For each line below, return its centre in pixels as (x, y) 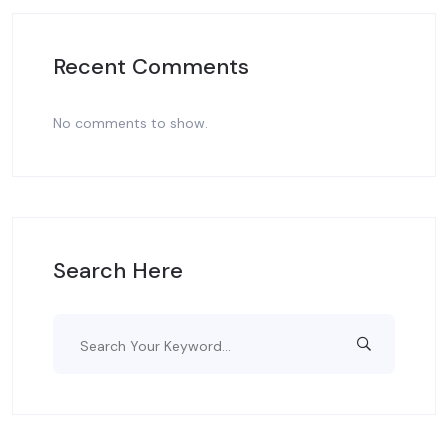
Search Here (118, 271)
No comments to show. (130, 123)
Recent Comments (151, 67)
